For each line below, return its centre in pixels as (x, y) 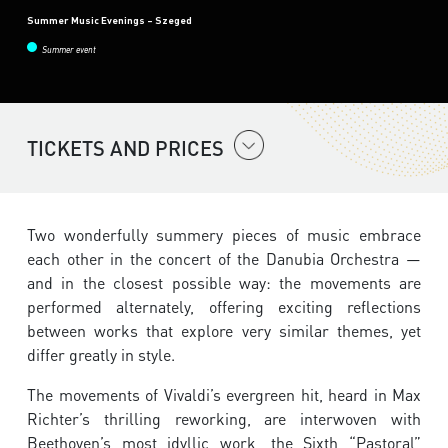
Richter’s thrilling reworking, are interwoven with (224, 419)
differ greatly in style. (101, 355)
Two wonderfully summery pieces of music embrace (224, 235)
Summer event (69, 51)
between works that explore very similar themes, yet (224, 331)
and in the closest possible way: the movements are (224, 283)
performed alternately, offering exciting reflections (224, 307)
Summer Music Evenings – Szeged (109, 20)
